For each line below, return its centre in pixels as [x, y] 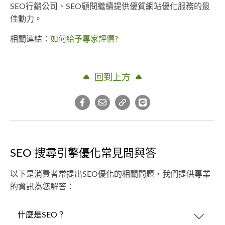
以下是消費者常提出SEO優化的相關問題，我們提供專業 [110, 174]
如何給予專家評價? [84, 39]
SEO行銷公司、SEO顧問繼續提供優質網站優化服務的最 [110, 7]
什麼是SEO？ [41, 215]
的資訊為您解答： [42, 187]
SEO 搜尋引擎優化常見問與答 [83, 153]
